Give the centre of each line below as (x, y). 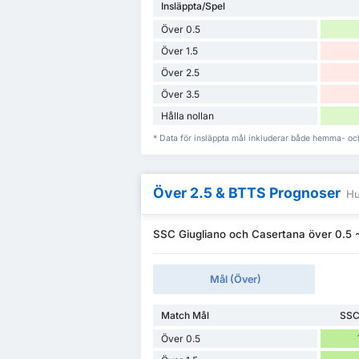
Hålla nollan (188, 115)
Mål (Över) (236, 279)
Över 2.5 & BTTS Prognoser (247, 192)
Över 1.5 (179, 50)
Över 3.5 (180, 94)
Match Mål (185, 315)
